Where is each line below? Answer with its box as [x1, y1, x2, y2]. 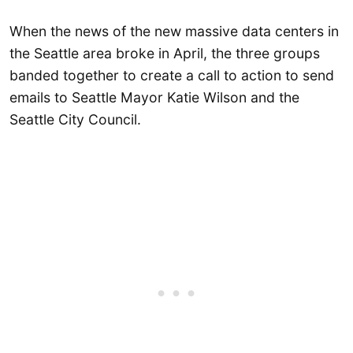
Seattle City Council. [9, 110, 145, 128]
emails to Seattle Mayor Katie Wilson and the [9, 88, 299, 106]
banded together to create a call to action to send [9, 66, 334, 84]
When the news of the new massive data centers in [9, 22, 339, 39]
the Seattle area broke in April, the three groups [9, 44, 320, 61]
